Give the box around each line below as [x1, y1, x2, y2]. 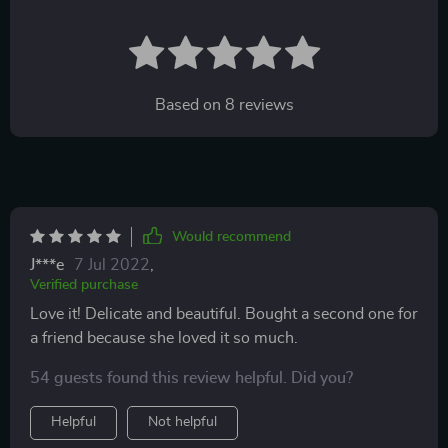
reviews [234, 96, 294, 113]
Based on [154, 96, 225, 113]
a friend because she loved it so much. [30, 329, 298, 346]
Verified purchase [30, 277, 138, 292]
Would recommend [172, 229, 291, 244]
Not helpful [148, 414, 217, 429]
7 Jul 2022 [74, 256, 150, 273]
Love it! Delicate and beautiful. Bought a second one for [30, 305, 418, 322]
